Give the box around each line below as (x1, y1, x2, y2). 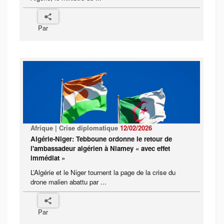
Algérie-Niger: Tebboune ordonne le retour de (30, 134, 172, 144)
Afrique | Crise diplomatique (30, 123, 120, 133)
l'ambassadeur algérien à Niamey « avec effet (30, 143, 170, 153)
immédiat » (30, 153, 65, 163)
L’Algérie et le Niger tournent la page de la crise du (30, 167, 175, 177)
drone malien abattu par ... (30, 177, 106, 187)
